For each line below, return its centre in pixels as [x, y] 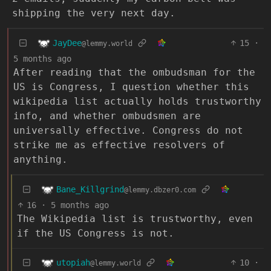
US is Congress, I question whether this [131, 87]
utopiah [73, 262]
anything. [41, 160]
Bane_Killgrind [90, 189]
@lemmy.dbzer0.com [160, 190]
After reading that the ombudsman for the [134, 73]
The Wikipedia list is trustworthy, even [135, 219]
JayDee [67, 43]
